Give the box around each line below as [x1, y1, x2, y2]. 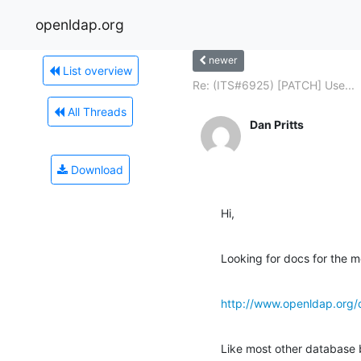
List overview [59, 63, 132, 77]
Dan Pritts [250, 117, 304, 131]
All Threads [64, 104, 127, 118]
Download [68, 162, 123, 176]
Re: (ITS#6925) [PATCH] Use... [193, 77, 355, 92]
